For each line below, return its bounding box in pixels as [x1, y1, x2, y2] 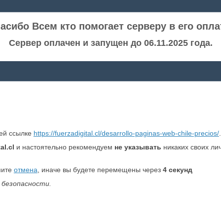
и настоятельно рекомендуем [14, 143, 114, 151]
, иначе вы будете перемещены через [37, 166, 163, 174]
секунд [166, 166, 192, 174]
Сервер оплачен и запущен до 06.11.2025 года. [8, 38, 213, 48]
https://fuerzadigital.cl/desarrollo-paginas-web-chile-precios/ [33, 129, 219, 137]
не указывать [114, 143, 161, 151]
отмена [13, 166, 37, 174]
